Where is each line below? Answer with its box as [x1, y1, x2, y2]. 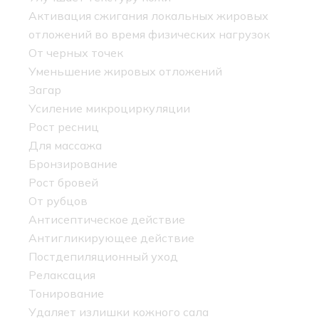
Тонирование [28, 286, 104, 301]
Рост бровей [28, 175, 98, 190]
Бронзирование [28, 157, 117, 172]
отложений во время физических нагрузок [28, 27, 270, 42]
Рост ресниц [28, 120, 99, 135]
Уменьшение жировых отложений [28, 64, 222, 79]
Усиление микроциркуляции [28, 101, 190, 116]
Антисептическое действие [28, 212, 185, 227]
